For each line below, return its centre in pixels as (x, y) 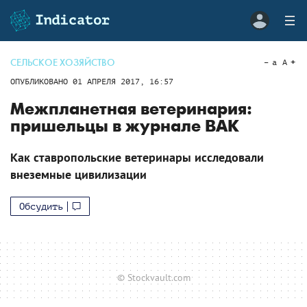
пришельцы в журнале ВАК (125, 126)
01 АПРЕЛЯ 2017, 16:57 (123, 82)
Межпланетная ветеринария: (131, 109)
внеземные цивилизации (78, 174)
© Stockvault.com (153, 277)
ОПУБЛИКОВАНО (41, 82)
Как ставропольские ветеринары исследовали (137, 157)
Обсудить (41, 206)
